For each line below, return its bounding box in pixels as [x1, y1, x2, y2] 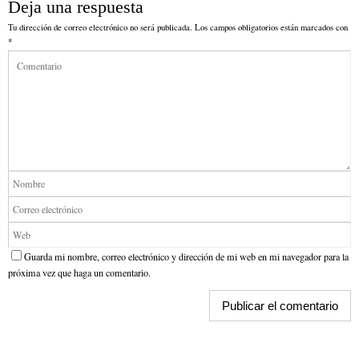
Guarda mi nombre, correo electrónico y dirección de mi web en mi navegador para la [24, 250, 349, 264]
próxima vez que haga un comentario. [8, 266, 151, 280]
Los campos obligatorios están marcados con [195, 22, 348, 34]
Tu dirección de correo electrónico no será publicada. [8, 22, 192, 34]
